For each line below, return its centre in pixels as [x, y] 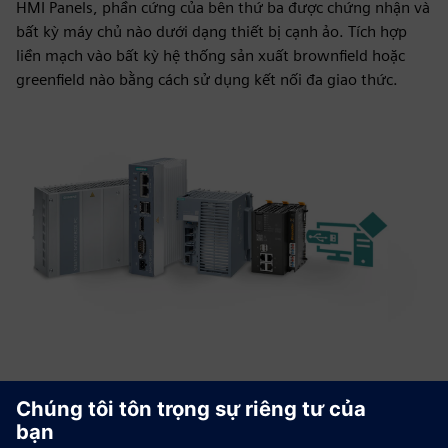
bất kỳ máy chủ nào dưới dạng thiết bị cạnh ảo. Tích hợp [211, 31]
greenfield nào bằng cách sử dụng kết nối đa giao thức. [207, 79]
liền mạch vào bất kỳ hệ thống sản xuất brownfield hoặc [210, 55]
